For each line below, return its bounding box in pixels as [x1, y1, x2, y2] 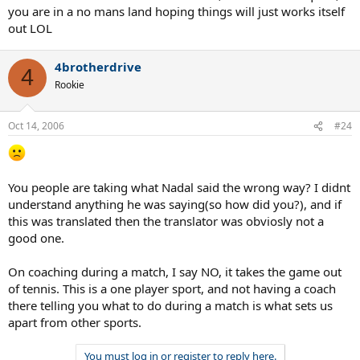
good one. [8, 230, 64, 246]
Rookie [55, 77, 84, 92]
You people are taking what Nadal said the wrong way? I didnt [8, 179, 350, 195]
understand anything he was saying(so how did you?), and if [8, 196, 342, 212]
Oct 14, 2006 [8, 119, 64, 133]
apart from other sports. [8, 314, 141, 330]
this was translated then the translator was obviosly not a [8, 213, 324, 229]
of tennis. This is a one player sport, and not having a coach [8, 280, 336, 297]
